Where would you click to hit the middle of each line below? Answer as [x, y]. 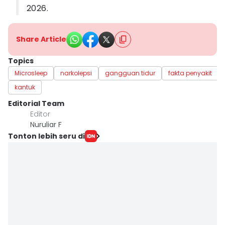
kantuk [25, 87]
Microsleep [31, 73]
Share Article [41, 39]
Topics [21, 61]
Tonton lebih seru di [46, 136]
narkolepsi [76, 73]
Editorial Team [36, 103]
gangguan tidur [130, 73]
